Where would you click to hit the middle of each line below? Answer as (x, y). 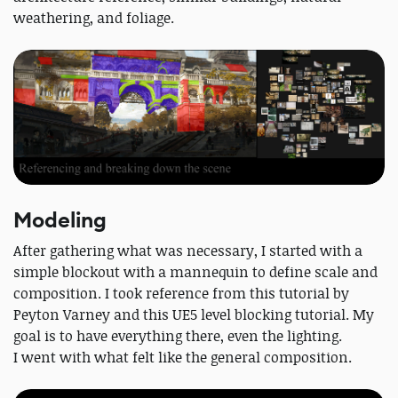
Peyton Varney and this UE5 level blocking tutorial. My (194, 314)
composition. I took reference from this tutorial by (181, 293)
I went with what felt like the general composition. (183, 357)
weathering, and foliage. (96, 18)
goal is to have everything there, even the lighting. (178, 335)
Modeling (60, 220)
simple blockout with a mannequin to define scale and (195, 271)
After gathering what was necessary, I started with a (188, 250)
